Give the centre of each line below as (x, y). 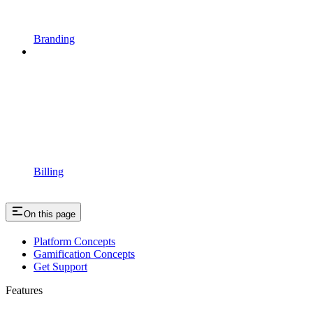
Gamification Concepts (84, 254)
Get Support (60, 267)
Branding (54, 38)
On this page (50, 214)
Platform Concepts (74, 242)
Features (24, 291)
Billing (49, 171)
